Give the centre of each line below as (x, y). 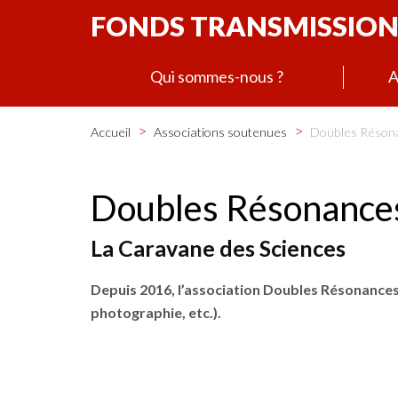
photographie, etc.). (156, 312)
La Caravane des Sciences (218, 247)
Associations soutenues (222, 131)
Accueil (111, 131)
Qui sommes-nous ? (217, 76)
